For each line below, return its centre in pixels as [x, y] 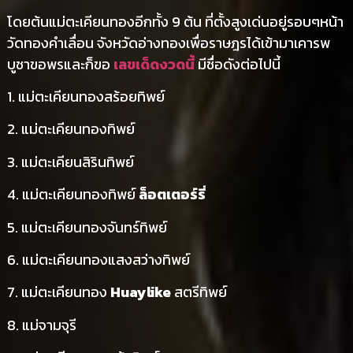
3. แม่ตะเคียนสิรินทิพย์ [70, 162]
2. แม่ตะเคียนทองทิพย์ [71, 129]
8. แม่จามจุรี [41, 325]
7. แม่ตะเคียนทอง [58, 292]
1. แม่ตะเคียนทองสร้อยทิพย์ [85, 96]
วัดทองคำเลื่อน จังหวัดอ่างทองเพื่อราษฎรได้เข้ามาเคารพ [168, 43]
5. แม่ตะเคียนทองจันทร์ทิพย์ [87, 227]
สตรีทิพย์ [199, 292]
